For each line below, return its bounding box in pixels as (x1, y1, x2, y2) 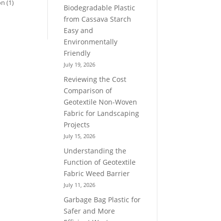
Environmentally (64, 37, 118, 46)
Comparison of (64, 85, 112, 95)
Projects (64, 119, 90, 129)
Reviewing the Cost (64, 74, 127, 84)
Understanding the (64, 146, 127, 155)
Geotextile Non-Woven (64, 97, 138, 107)
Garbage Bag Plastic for (64, 194, 141, 204)
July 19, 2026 (64, 60, 96, 68)
